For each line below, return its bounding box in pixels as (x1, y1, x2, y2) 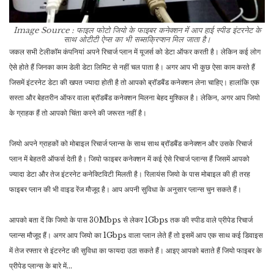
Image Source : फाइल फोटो (13, 25, 113, 36)
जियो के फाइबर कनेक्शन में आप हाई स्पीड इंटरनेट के (112, 25, 261, 36)
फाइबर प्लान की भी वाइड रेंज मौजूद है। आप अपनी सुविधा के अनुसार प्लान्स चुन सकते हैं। (9, 185, 242, 194)
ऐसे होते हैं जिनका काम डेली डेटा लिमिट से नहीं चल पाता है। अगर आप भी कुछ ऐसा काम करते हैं (9, 62, 255, 72)
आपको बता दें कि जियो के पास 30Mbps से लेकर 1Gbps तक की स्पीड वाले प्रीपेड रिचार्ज (9, 215, 253, 225)
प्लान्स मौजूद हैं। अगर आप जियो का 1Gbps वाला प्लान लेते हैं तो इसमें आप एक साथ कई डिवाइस (9, 231, 263, 240)
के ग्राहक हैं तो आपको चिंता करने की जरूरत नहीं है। (9, 108, 147, 118)
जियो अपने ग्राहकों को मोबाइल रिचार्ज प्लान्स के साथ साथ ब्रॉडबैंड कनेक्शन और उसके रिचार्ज (9, 139, 252, 149)
